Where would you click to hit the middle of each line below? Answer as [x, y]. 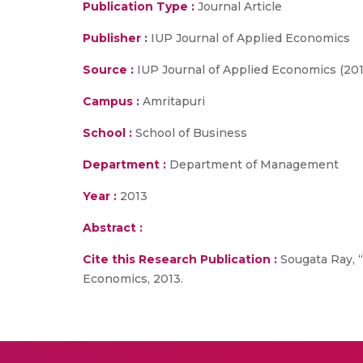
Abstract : [113, 228]
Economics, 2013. [133, 279]
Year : [100, 196]
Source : [108, 70]
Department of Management [252, 164]
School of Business [190, 133]
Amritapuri [172, 101]
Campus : [111, 101]
